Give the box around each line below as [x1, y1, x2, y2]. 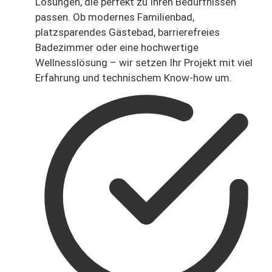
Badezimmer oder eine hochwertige [35, 41, 199, 54]
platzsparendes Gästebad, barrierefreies [35, 26, 220, 39]
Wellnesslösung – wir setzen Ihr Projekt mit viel [35, 56, 253, 69]
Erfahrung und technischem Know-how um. [35, 72, 232, 84]
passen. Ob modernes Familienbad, [35, 11, 194, 24]
